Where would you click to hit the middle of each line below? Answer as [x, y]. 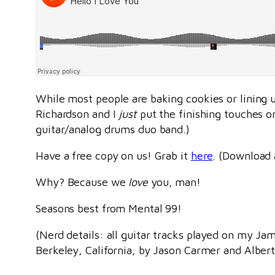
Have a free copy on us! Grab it [113, 156]
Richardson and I [77, 114]
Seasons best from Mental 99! [109, 209]
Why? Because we [82, 182]
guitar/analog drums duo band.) [113, 130]
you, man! [175, 182]
